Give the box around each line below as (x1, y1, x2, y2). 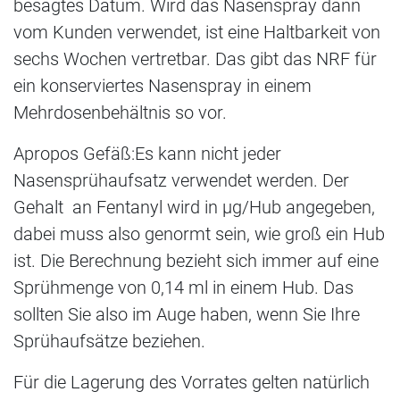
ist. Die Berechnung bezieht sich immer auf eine (13, 250, 379, 272)
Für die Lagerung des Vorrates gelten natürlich (13, 371, 370, 394)
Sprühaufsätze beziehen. (13, 330, 205, 353)
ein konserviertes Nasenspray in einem (13, 75, 312, 97)
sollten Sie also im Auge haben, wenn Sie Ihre (13, 304, 360, 326)
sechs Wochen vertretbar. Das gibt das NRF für (13, 48, 377, 71)
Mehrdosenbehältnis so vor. (13, 102, 231, 124)
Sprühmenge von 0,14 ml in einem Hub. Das (13, 277, 354, 299)
